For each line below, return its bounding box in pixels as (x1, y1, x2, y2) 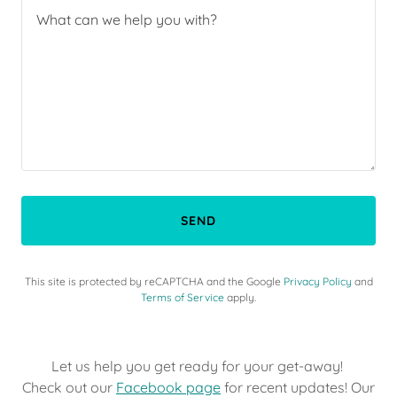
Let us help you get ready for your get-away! (51, 357, 346, 375)
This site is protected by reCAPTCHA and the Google (24, 275, 284, 288)
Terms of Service (141, 291, 224, 304)
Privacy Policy (283, 275, 352, 288)
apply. (224, 291, 256, 304)
